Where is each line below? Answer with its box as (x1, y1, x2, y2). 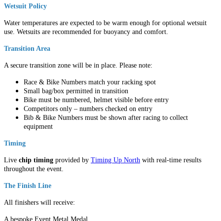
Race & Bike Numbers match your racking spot (24, 78, 156, 86)
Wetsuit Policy (4, 2, 47, 10)
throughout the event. (4, 165, 64, 173)
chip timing (19, 156, 53, 164)
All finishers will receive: (4, 199, 75, 207)
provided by (53, 156, 91, 164)
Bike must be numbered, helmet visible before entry (24, 96, 169, 104)
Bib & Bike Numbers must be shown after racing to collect (24, 114, 188, 122)
